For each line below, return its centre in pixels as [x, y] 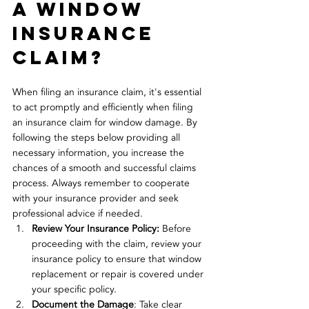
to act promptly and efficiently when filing [104, 108]
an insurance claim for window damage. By [106, 123]
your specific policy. [74, 290]
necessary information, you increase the [100, 153]
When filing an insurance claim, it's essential [108, 92]
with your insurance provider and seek [97, 199]
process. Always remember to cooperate [102, 183]
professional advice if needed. [78, 214]
